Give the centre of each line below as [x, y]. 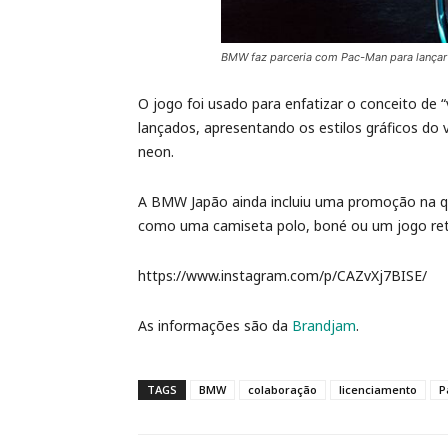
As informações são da [215, 325]
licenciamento [378, 389]
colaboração [282, 389]
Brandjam [324, 325]
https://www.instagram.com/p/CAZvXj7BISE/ [282, 275]
